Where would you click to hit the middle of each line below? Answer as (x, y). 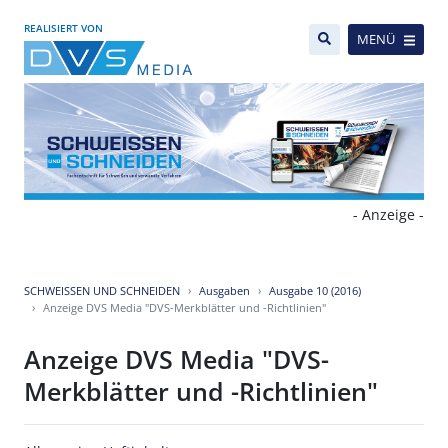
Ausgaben (224, 291)
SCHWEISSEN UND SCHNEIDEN (102, 291)
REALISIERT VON (63, 28)
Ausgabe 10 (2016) (315, 291)
